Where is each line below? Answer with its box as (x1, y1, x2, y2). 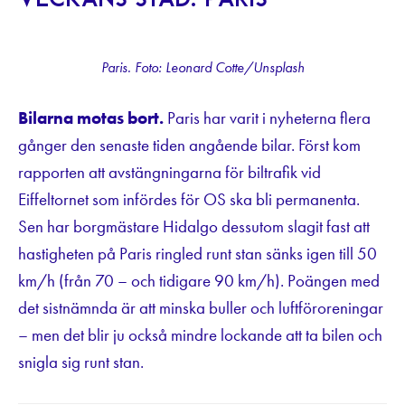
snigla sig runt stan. (18, 350, 144, 373)
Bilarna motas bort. (18, 106, 167, 129)
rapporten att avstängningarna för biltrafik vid (18, 160, 321, 184)
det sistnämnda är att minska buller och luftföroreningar (18, 296, 383, 319)
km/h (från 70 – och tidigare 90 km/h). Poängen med (18, 268, 380, 292)
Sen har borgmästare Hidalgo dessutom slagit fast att (18, 214, 370, 238)
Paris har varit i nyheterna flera (167, 106, 371, 129)
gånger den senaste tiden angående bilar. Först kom (18, 133, 361, 156)
